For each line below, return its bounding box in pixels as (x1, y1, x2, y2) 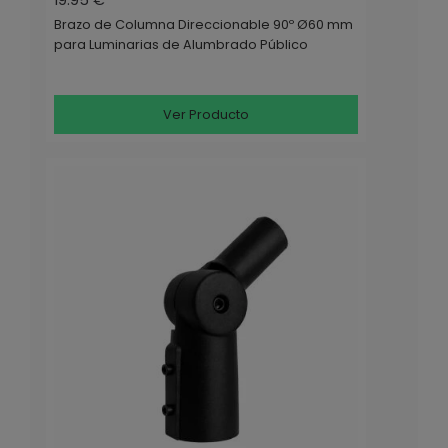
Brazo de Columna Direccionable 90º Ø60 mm (54, 16, 353, 34)
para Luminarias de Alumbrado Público (54, 36, 308, 54)
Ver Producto (163, 105, 250, 123)
